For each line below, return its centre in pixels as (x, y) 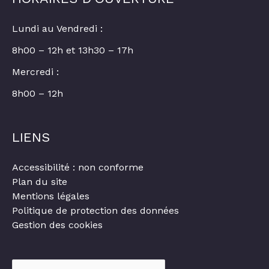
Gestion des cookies (57, 225)
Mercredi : (35, 71)
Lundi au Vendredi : (57, 28)
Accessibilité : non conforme (78, 168)
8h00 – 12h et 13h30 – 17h (73, 50)
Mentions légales (51, 196)
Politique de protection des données (95, 211)
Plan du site (40, 182)
